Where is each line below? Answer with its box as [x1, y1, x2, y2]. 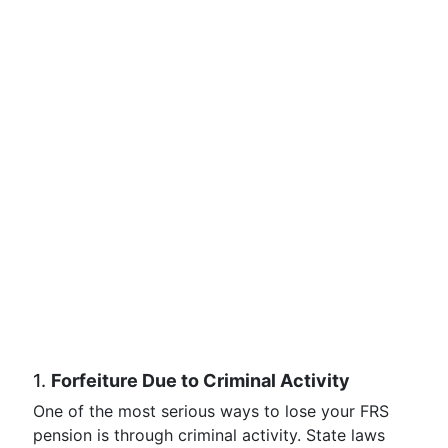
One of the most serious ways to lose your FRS [33, 401, 389, 421]
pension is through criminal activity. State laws [33, 425, 385, 445]
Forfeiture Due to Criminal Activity [51, 370, 350, 391]
